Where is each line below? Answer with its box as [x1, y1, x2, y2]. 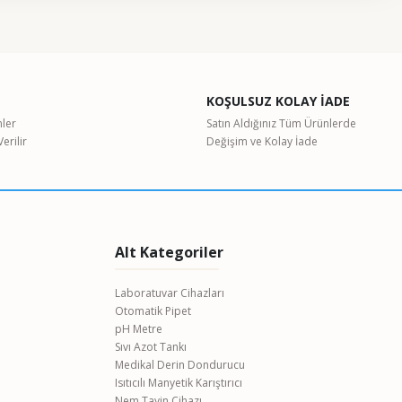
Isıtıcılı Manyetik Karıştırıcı [115, 375, 242, 391]
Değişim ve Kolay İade [206, 134, 318, 150]
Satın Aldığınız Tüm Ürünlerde [206, 116, 356, 132]
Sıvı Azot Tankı [115, 339, 187, 355]
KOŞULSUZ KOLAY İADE [206, 92, 350, 110]
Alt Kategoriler [115, 242, 223, 263]
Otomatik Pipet [115, 303, 191, 319]
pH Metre [115, 321, 162, 337]
